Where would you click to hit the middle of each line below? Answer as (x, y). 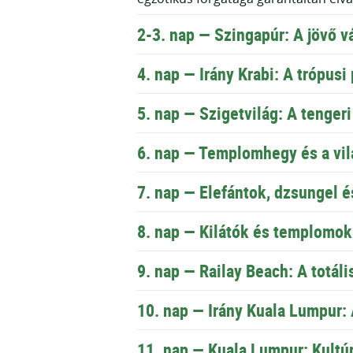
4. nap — (168, 73)
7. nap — (168, 191)
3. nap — (183, 34)
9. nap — (168, 270)
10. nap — (173, 310)
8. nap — (168, 231)
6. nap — (168, 152)
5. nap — (168, 113)
